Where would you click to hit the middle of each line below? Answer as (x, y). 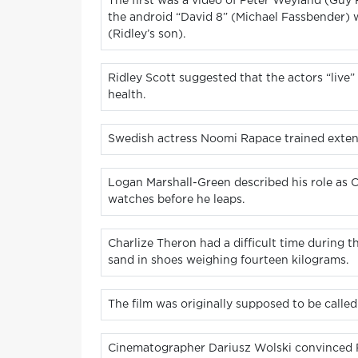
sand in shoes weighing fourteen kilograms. (228, 261)
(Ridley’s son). (147, 35)
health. (127, 95)
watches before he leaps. (176, 200)
